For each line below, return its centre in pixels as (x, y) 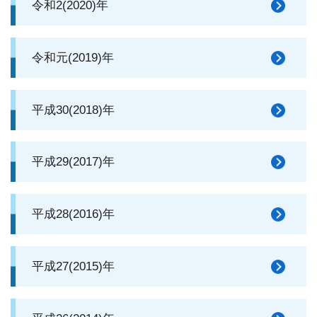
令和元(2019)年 (73, 57)
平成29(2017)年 (73, 162)
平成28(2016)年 (73, 214)
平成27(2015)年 (73, 266)
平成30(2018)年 (73, 110)
